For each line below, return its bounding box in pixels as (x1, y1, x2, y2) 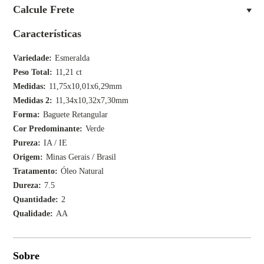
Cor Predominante (13, 124, 80, 133)
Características (13, 28, 82, 39)
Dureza (13, 181, 39, 190)
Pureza (13, 138, 38, 147)
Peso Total (13, 68, 50, 77)
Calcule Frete (13, 4, 75, 15)
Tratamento (13, 167, 55, 176)
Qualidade (13, 209, 51, 218)
